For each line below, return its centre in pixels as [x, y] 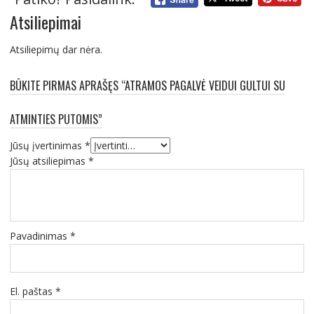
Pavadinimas [40, 236]
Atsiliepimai [45, 22]
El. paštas [32, 292]
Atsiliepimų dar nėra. [56, 50]
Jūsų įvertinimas [47, 146]
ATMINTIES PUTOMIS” [56, 120]
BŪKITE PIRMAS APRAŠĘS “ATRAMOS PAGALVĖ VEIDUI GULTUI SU [147, 86]
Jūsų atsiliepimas [49, 161]
